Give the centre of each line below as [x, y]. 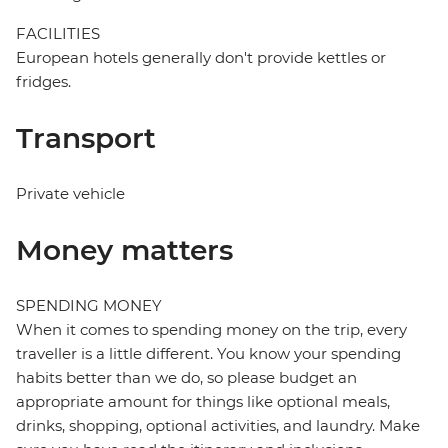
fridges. [43, 82]
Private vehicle [70, 194]
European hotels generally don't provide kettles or [201, 58]
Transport [86, 138]
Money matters [124, 250]
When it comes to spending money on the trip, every [211, 330]
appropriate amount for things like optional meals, [203, 402]
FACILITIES [58, 34]
